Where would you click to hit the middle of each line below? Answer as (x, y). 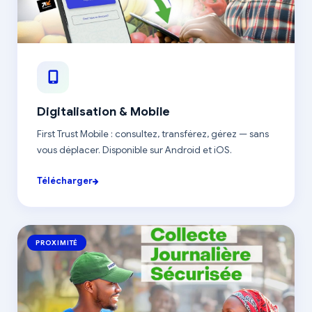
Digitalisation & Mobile (103, 111)
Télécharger (65, 181)
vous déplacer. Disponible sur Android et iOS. (134, 150)
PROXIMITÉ (57, 243)
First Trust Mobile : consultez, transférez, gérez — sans (153, 134)
